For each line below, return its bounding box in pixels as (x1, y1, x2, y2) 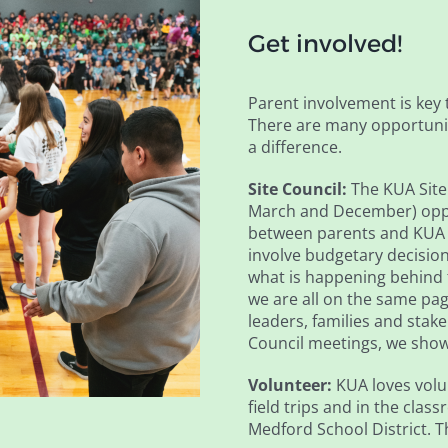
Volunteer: (247, 374, 336, 397)
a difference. (247, 136, 342, 159)
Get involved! (247, 29, 402, 59)
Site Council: (247, 178, 347, 201)
